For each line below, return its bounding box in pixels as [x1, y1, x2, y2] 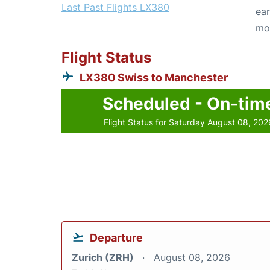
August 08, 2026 [154, 251, 230, 263]
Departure [90, 231, 143, 244]
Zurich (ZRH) [72, 251, 136, 263]
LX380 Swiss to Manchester [80, 71, 228, 84]
